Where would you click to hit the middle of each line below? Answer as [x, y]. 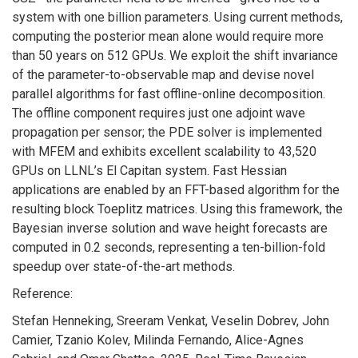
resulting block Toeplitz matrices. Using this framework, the [177, 209]
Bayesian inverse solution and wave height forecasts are [170, 228]
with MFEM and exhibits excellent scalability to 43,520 [164, 151]
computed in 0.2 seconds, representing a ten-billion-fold [169, 247]
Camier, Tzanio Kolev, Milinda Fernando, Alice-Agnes [158, 340]
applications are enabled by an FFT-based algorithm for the [176, 189]
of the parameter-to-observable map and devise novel [163, 74]
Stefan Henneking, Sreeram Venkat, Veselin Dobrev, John [171, 320]
